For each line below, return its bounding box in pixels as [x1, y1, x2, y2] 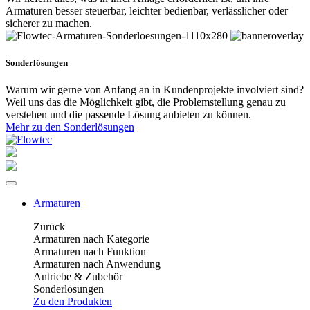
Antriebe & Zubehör [33, 271, 122, 283]
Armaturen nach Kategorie [33, 233, 149, 246]
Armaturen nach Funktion [33, 246, 146, 258]
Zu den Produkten [33, 295, 112, 308]
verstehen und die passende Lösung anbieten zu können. [6, 109, 251, 121]
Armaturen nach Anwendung [33, 258, 161, 271]
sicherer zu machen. [6, 17, 92, 29]
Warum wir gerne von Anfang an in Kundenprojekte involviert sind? [6, 84, 304, 96]
